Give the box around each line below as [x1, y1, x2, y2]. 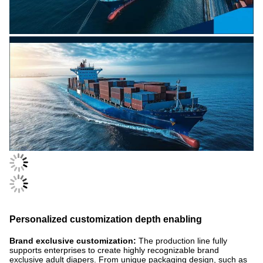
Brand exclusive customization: [9, 236, 139, 246]
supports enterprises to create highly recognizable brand [9, 245, 219, 255]
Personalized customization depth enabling [9, 214, 202, 225]
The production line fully [139, 236, 227, 246]
